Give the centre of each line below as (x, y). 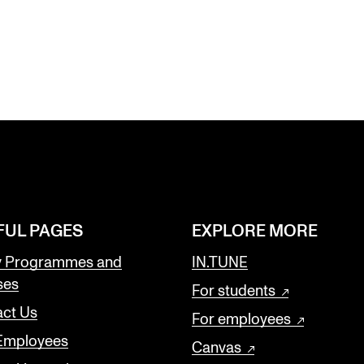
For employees (241, 319)
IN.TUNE (220, 262)
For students (234, 291)
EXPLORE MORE (255, 231)
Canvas (217, 348)
